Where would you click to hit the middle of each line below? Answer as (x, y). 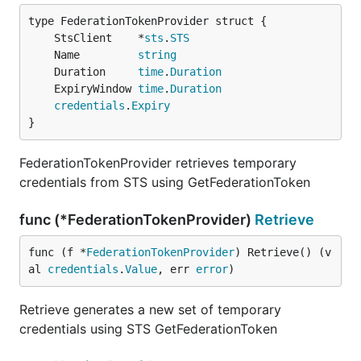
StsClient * (99, 38)
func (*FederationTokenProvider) (137, 220)
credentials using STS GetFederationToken (148, 329)
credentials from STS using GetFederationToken (165, 182)
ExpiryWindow (96, 89)
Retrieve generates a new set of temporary (150, 309)
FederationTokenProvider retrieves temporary (158, 163)
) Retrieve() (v (283, 252)
